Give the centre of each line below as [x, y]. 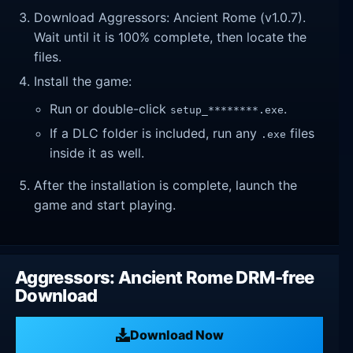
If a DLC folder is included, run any [156, 133]
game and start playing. [105, 204]
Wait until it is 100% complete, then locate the [171, 37]
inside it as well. [97, 152]
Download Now [176, 334]
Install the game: [83, 81]
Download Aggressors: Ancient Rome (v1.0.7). [170, 18]
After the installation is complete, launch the [166, 185]
